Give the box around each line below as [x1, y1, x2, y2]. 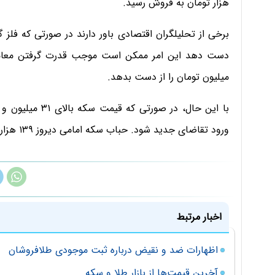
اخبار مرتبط [177, 209, 222, 225]
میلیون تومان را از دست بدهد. [107, 69, 229, 85]
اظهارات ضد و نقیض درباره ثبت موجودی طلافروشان [9, 242, 218, 258]
